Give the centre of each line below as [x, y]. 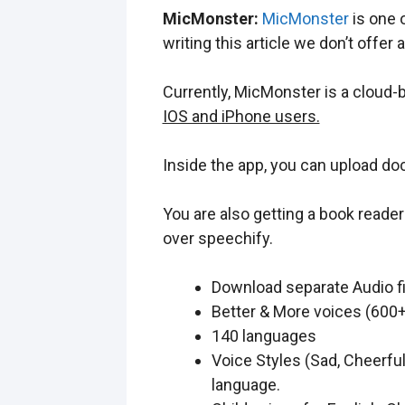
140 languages [264, 335]
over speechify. [217, 238]
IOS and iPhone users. [241, 116]
